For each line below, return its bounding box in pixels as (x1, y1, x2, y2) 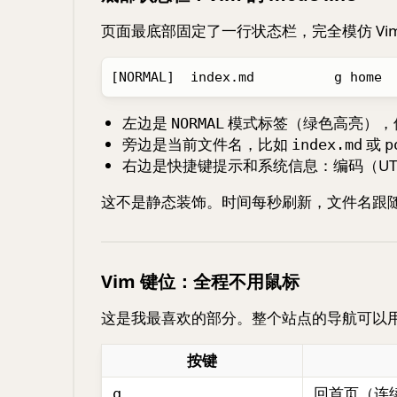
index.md (291, 136, 362, 153)
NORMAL (170, 114, 224, 132)
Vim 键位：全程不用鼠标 (101, 269, 300, 293)
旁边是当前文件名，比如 (121, 134, 292, 154)
